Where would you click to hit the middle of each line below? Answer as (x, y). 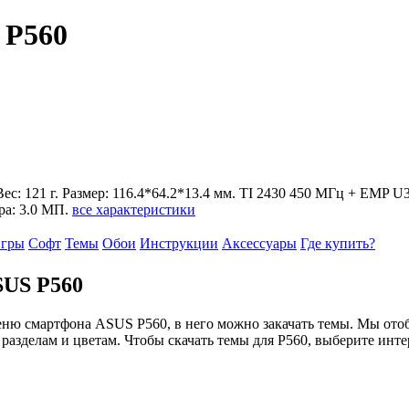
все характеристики (134, 209)
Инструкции (179, 243)
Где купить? (338, 243)
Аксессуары (259, 243)
